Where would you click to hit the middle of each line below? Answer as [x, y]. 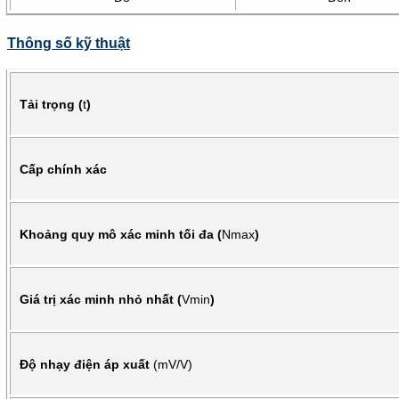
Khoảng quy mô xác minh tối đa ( [121, 234]
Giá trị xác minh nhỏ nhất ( [101, 299]
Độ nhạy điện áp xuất [86, 364]
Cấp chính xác [63, 169]
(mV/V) [173, 364]
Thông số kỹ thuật [69, 43]
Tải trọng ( [51, 104]
